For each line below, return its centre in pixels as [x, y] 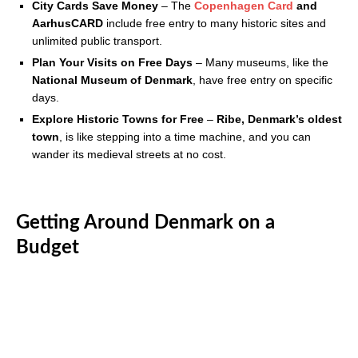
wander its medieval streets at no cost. [129, 155]
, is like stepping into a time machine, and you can [185, 137]
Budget [48, 248]
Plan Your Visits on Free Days [112, 63]
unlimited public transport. [97, 41]
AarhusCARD [68, 24]
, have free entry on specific [263, 80]
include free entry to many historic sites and [215, 24]
